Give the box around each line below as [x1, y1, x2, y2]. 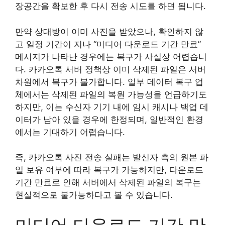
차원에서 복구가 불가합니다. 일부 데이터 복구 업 [15, 76, 203, 87]
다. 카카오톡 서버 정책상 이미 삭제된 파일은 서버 [15, 64, 206, 74]
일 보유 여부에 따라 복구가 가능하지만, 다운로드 [15, 165, 203, 175]
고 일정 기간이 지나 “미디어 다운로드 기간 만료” [15, 39, 201, 49]
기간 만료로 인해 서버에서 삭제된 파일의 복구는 [15, 177, 201, 187]
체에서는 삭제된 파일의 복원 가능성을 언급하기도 [15, 89, 207, 99]
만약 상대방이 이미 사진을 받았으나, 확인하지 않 [15, 26, 203, 37]
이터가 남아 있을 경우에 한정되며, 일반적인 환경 [15, 114, 203, 125]
